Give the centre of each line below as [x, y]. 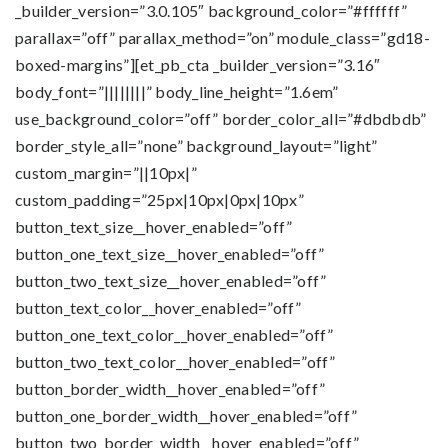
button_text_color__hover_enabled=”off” [158, 307]
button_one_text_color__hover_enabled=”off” [174, 334]
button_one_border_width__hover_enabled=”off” [186, 415]
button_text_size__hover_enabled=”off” [154, 226]
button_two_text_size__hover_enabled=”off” [171, 280]
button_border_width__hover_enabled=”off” [170, 388]
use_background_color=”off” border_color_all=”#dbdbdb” [221, 118]
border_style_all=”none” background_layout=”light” [196, 145]
